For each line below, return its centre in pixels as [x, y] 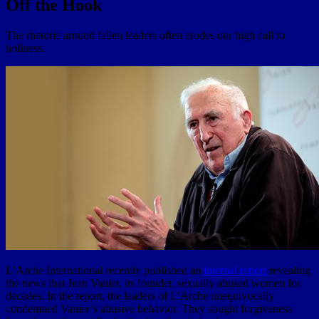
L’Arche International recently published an [105, 270]
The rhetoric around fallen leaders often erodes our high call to [145, 35]
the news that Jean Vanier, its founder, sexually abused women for [153, 283]
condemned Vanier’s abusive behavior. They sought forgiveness [149, 308]
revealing [288, 270]
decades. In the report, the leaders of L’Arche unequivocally [140, 296]
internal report [235, 270]
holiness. [25, 48]
